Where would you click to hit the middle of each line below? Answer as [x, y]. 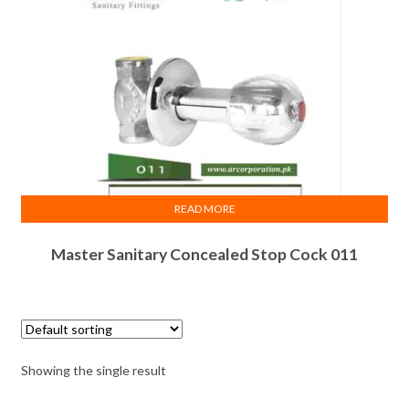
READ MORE [204, 208]
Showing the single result [93, 371]
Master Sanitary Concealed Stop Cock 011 [204, 254]
